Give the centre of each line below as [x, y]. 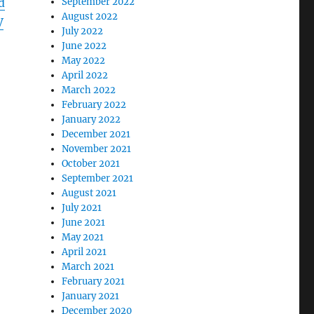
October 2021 [91, 163]
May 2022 [84, 60]
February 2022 [94, 104]
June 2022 [84, 46]
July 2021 [82, 207]
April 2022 [85, 75]
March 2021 [88, 266]
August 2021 [89, 193]
